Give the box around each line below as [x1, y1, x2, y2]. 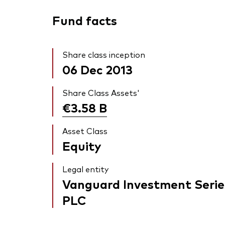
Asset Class [62, 125, 107, 137]
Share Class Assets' [62, 87, 140, 98]
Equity [62, 137, 101, 154]
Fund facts [52, 12, 117, 29]
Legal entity [62, 163, 108, 175]
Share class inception [62, 49, 145, 60]
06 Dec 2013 [62, 61, 133, 78]
